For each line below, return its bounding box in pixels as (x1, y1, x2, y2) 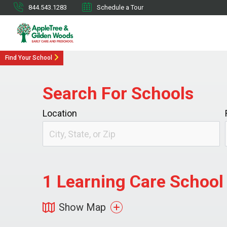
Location (43, 108, 77, 119)
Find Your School (5, 54, 52, 61)
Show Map (56, 201, 108, 213)
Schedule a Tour (97, 4, 143, 11)
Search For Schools (43, 83, 194, 103)
